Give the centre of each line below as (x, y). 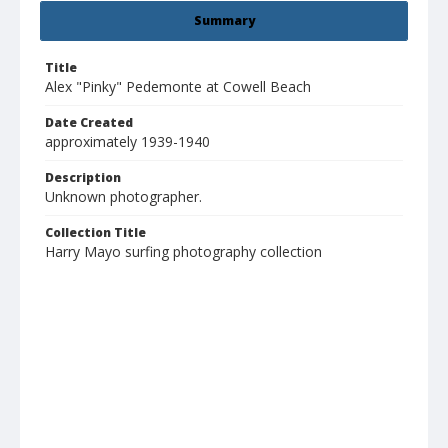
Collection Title (95, 233)
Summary (224, 21)
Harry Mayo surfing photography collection (183, 252)
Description (83, 178)
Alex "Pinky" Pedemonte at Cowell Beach (178, 87)
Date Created (89, 123)
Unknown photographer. (123, 197)
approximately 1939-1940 (127, 142)
